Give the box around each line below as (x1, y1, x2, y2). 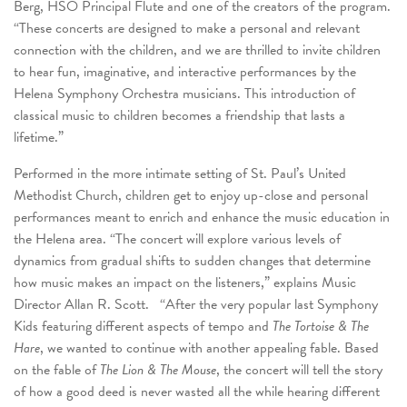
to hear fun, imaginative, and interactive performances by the (14, 60, 356, 83)
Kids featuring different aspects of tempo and (14, 314, 273, 337)
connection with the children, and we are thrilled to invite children (14, 38, 381, 61)
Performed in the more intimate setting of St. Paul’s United (14, 162, 346, 184)
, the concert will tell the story (216, 358, 382, 381)
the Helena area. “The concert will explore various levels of (14, 227, 341, 250)
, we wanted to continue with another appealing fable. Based (40, 336, 379, 359)
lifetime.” (14, 125, 64, 148)
